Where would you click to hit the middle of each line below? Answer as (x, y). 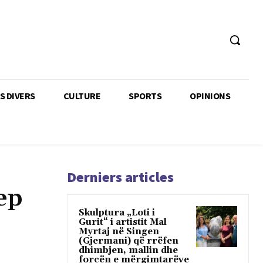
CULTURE (82, 95)
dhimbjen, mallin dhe (128, 250)
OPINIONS (210, 95)
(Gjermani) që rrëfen (129, 241)
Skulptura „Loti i (117, 213)
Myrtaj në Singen (119, 231)
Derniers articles (120, 177)
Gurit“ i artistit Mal (123, 222)
